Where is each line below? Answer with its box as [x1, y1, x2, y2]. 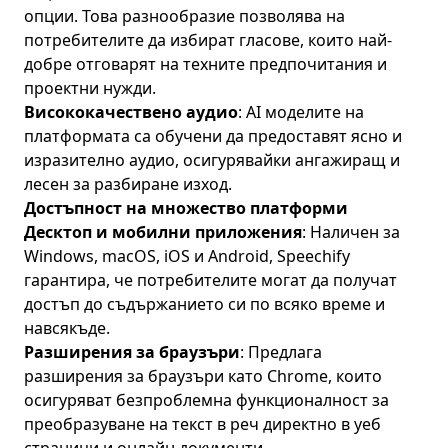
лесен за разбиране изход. [24, 173, 232, 195]
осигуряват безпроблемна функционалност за [24, 389, 389, 411]
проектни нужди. [24, 77, 156, 99]
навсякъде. [24, 317, 110, 339]
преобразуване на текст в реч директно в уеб [24, 413, 381, 435]
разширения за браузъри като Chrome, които [24, 365, 382, 387]
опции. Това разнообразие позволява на [24, 5, 345, 27]
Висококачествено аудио [24, 101, 238, 123]
